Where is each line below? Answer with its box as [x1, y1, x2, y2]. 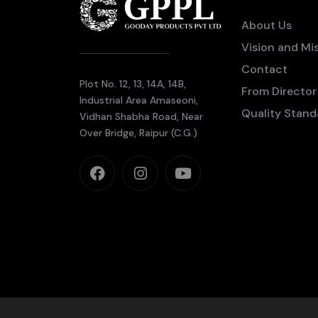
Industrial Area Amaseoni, [79, 94, 198, 106]
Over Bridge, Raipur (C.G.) [79, 126, 197, 139]
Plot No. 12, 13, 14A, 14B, [79, 77, 186, 90]
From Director [241, 84, 317, 99]
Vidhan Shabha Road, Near [79, 110, 203, 123]
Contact [241, 62, 287, 77]
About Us [241, 18, 292, 33]
